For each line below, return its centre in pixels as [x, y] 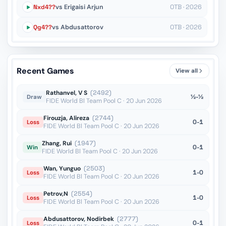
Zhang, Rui [57, 143]
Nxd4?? [44, 7]
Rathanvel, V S [67, 93]
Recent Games [46, 71]
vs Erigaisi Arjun [79, 7]
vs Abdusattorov [78, 27]
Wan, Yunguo [62, 168]
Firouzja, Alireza [66, 118]
